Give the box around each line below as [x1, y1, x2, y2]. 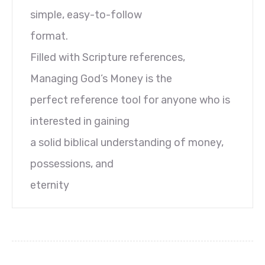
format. [30, 29, 68, 43]
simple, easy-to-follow [30, 8, 142, 21]
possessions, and [30, 157, 114, 170]
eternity [30, 178, 69, 192]
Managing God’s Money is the [30, 72, 172, 85]
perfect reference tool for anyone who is [30, 93, 230, 106]
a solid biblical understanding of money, [30, 135, 224, 149]
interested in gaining [30, 114, 130, 128]
